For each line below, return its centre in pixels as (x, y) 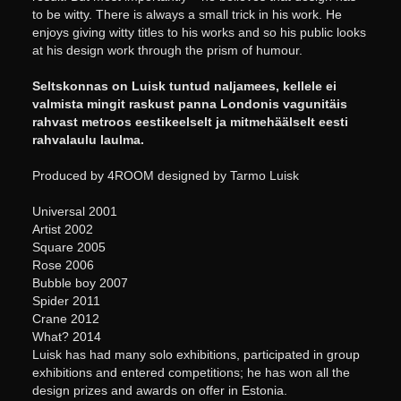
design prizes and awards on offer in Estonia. (159, 391)
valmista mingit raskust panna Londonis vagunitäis (189, 104)
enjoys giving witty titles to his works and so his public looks (199, 33)
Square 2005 (68, 247)
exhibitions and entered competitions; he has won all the (191, 373)
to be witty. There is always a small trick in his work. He (187, 15)
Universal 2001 (74, 212)
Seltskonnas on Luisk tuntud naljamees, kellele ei (184, 86)
